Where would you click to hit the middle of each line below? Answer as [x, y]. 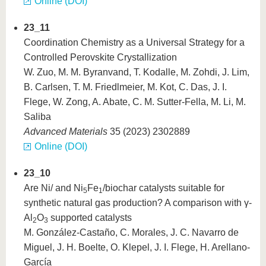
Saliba [37, 117]
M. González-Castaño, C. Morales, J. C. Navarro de [131, 232]
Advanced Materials [66, 132]
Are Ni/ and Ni [53, 188]
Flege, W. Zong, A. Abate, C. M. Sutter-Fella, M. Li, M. [135, 102]
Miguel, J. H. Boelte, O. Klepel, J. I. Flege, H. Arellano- [137, 247]
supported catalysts [90, 218]
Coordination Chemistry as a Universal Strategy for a [134, 42]
